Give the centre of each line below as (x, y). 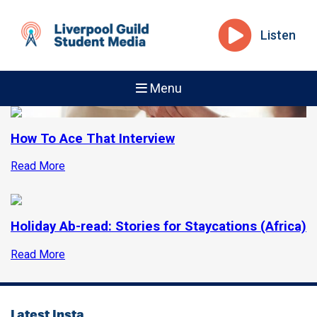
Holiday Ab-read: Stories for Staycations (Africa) (158, 227)
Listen (278, 35)
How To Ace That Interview (93, 138)
